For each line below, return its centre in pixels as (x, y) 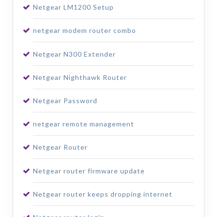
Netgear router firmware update (89, 170)
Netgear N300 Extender (74, 54)
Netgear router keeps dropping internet (102, 194)
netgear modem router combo (84, 31)
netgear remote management (83, 124)
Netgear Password (65, 100)
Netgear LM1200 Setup (73, 7)
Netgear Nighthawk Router (80, 77)
